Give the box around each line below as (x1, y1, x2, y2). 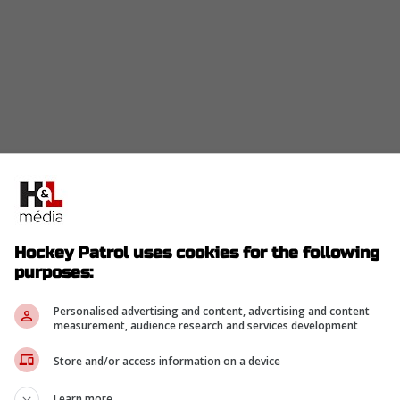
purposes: (14, 262, 93, 282)
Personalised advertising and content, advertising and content (54, 303, 370, 319)
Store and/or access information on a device (54, 354, 280, 369)
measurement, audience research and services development (54, 317, 358, 333)
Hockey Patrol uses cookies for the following (14, 242, 379, 262)
